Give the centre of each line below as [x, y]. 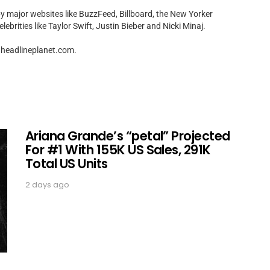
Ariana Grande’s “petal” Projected [128, 136]
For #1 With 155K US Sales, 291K [118, 150]
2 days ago [47, 185]
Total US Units [67, 164]
